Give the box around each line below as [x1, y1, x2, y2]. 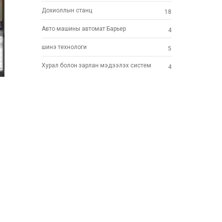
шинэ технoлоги [41, 44, 87, 51]
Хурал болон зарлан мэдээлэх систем [41, 62, 151, 69]
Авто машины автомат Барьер [41, 25, 126, 33]
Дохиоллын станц [41, 7, 92, 14]
